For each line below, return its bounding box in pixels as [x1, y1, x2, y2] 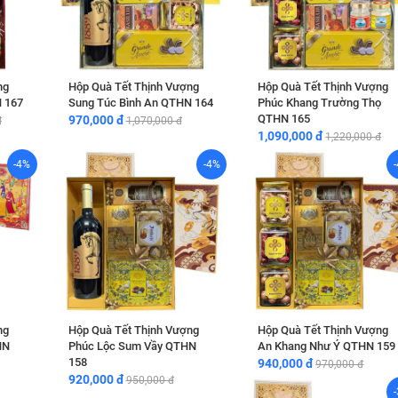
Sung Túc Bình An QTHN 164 [68, 96, 213, 109]
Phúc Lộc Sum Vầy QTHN [68, 339, 196, 353]
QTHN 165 [258, 112, 311, 125]
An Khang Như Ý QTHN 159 [258, 339, 396, 353]
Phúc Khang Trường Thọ [258, 96, 382, 109]
